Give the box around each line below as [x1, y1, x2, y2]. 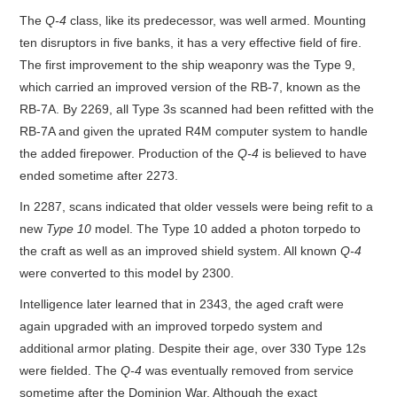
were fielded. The [19, 362, 121, 378]
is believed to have [259, 145, 368, 160]
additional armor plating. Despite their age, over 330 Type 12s [19, 340, 367, 355]
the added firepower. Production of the [19, 145, 238, 160]
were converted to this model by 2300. [19, 265, 235, 280]
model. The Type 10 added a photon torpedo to [91, 221, 362, 236]
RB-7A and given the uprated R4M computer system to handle [19, 123, 369, 138]
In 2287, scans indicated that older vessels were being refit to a [19, 198, 374, 214]
